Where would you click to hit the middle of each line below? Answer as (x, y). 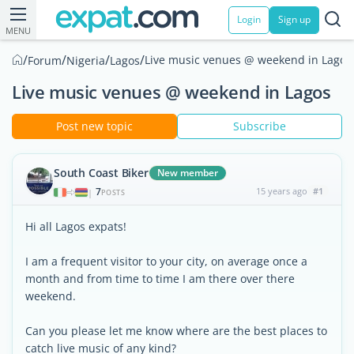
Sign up (294, 19)
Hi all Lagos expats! (76, 226)
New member (187, 173)
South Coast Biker (101, 173)
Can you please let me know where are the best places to (176, 331)
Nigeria (86, 60)
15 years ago (281, 191)
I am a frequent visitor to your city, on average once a (166, 261)
